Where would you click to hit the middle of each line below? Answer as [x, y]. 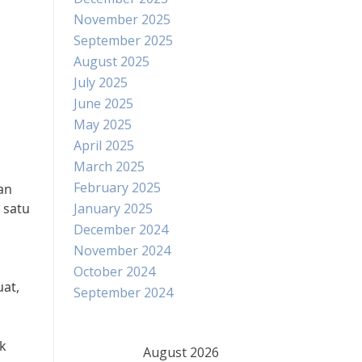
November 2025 [122, 19]
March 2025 [109, 166]
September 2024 [123, 293]
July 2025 [101, 82]
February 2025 [117, 187]
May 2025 [103, 124]
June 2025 [103, 103]
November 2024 [122, 250]
